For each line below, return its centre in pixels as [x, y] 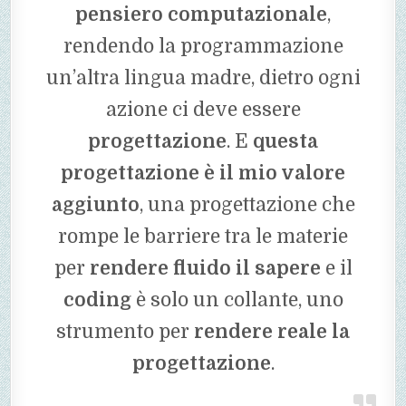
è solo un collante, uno [237, 300]
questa [285, 142]
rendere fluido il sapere [205, 269]
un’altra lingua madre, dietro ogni [203, 78]
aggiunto [95, 205]
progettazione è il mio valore [203, 174]
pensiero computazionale [201, 15]
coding [97, 300]
